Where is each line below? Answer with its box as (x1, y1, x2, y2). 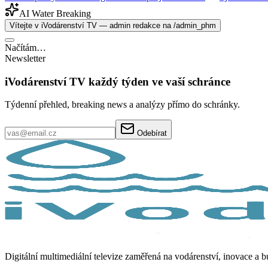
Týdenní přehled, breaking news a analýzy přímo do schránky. (5, 99, 240, 110)
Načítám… (5, 42, 46, 53)
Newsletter (5, 53, 45, 63)
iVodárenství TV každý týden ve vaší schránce (5, 75, 230, 88)
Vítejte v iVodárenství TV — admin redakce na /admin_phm (10, 21, 216, 30)
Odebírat (137, 129, 167, 138)
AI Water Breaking (19, 8, 91, 19)
